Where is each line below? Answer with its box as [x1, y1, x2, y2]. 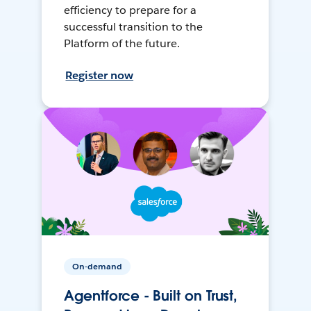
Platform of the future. [64, 36, 180, 51]
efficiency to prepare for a [64, 3, 196, 18]
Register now [65, 68, 134, 83]
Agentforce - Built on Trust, [64, 287, 238, 305]
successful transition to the [64, 19, 203, 35]
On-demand [72, 260, 123, 273]
